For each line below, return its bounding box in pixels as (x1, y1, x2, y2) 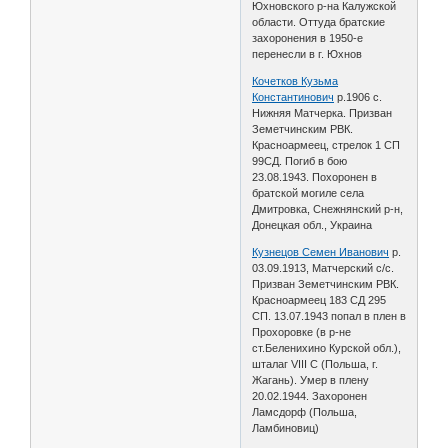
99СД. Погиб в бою (252, 154, 348, 167)
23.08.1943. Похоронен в (252, 170, 378, 183)
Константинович (252, 90, 335, 103)
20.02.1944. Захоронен (252, 389, 368, 402)
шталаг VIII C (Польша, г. (252, 357, 379, 370)
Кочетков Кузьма (252, 74, 339, 87)
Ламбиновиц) (252, 421, 320, 434)
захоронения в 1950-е (252, 31, 364, 44)
